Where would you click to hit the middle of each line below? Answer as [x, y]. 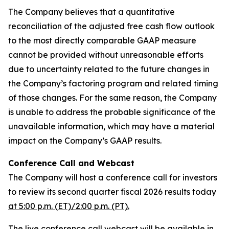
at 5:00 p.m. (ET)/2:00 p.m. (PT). [69, 206]
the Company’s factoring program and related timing [113, 83]
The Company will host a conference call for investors [113, 177]
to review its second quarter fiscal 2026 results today [112, 192]
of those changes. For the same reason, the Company [112, 98]
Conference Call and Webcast [71, 163]
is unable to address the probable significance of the [112, 112]
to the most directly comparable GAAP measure [102, 40]
